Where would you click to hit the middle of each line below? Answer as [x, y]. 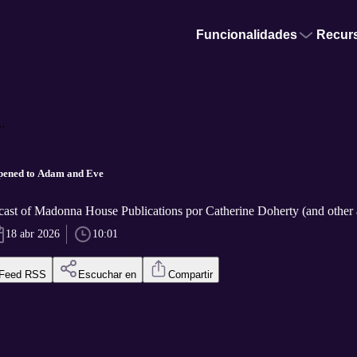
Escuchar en [107, 275]
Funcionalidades [247, 35]
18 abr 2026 [32, 234]
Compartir [190, 275]
